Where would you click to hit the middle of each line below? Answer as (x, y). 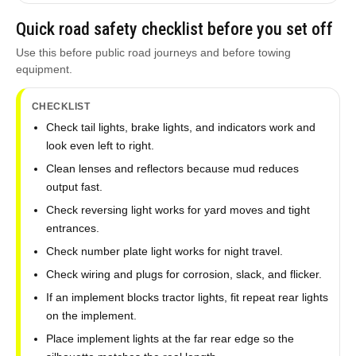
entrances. (72, 228)
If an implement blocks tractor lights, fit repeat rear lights (187, 297)
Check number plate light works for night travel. (164, 251)
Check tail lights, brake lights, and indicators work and (180, 127)
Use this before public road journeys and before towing (153, 52)
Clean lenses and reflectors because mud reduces (172, 168)
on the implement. (91, 315)
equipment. (44, 69)
